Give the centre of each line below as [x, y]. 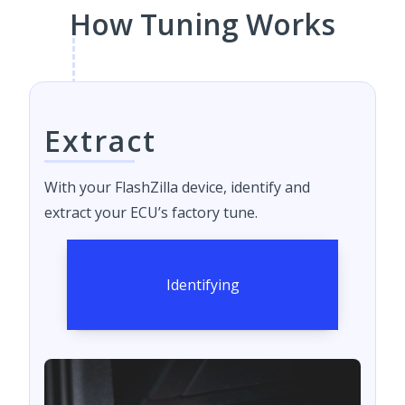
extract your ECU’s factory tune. [151, 212]
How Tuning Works [202, 24]
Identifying [202, 284]
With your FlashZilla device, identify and [177, 187]
